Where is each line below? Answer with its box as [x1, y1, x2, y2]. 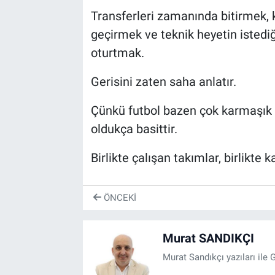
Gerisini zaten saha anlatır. [90, 74, 236, 89]
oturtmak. [90, 45, 144, 60]
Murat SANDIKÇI [162, 230, 254, 246]
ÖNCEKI [101, 192, 136, 204]
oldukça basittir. [90, 121, 177, 136]
